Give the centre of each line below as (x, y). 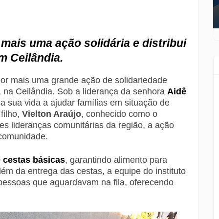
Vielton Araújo (52, 114)
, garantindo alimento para (116, 160)
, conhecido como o (119, 114)
